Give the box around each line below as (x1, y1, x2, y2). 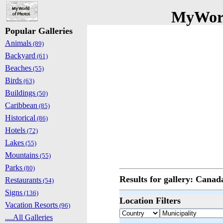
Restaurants (5, 176, 41, 184)
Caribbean (5, 101, 37, 110)
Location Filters (119, 196, 181, 206)
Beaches (5, 64, 31, 72)
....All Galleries (5, 213, 53, 222)
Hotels (5, 126, 25, 134)
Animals (5, 39, 31, 47)
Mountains (5, 151, 38, 159)
